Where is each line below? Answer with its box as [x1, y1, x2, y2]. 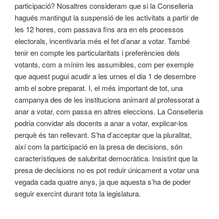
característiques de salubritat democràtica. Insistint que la [15, 153, 197, 163]
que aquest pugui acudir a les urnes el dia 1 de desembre [15, 70, 196, 81]
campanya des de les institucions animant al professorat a [15, 94, 199, 105]
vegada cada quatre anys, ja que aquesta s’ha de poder [15, 176, 191, 187]
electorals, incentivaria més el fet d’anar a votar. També [15, 35, 190, 46]
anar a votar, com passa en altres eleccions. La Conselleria [15, 106, 203, 116]
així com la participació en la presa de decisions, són [15, 141, 182, 152]
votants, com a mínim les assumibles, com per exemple [15, 59, 194, 69]
